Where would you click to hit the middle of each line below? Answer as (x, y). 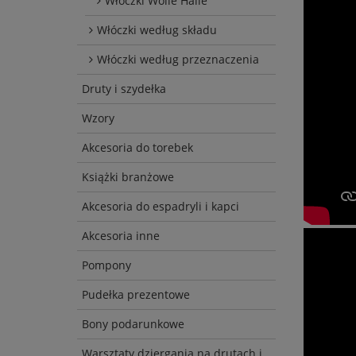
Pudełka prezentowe (136, 295)
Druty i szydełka (124, 89)
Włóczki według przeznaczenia (178, 60)
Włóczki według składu (157, 30)
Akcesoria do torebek (137, 148)
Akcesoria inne (121, 236)
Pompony (106, 265)
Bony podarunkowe (133, 324)
